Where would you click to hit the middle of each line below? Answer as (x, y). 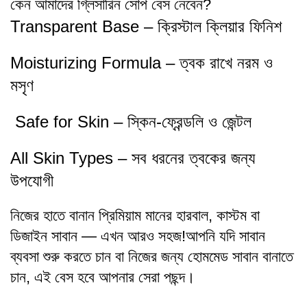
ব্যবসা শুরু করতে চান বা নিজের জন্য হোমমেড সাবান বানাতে (152, 257)
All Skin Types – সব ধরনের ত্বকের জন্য (133, 158)
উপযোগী (32, 181)
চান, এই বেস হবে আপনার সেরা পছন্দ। (103, 277)
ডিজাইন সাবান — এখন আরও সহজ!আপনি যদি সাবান (138, 236)
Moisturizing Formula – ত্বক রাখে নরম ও (142, 63)
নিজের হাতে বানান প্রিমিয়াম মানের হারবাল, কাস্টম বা (135, 216)
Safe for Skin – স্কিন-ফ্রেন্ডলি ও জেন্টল (131, 122)
